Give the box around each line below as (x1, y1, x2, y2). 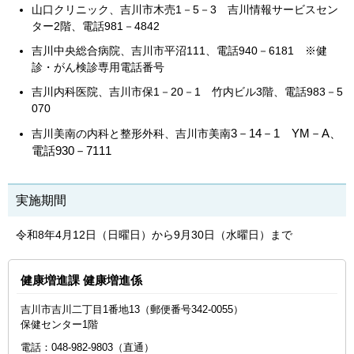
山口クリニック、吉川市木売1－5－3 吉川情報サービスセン (32, 3, 338, 16)
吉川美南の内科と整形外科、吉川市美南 (32, 127, 231, 140)
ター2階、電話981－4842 (32, 20, 160, 32)
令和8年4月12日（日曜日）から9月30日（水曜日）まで (16, 228, 292, 241)
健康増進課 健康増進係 (21, 273, 142, 287)
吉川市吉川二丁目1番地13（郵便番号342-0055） (21, 303, 243, 315)
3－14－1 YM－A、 (231, 126, 341, 140)
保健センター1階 (21, 318, 98, 330)
